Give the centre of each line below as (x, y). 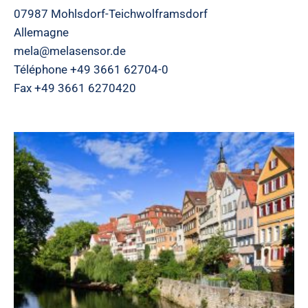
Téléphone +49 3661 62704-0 (91, 69)
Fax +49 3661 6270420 (75, 88)
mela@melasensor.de (70, 51)
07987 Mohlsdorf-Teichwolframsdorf (111, 14)
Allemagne (41, 32)
